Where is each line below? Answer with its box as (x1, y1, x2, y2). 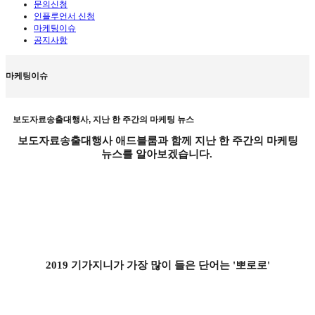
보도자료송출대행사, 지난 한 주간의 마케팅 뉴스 (13, 115, 194, 125)
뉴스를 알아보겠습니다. (101, 148, 212, 160)
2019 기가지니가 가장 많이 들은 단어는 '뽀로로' (45, 259, 270, 271)
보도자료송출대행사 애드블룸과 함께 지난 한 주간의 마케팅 (17, 135, 298, 147)
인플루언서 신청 (34, 11, 95, 21)
